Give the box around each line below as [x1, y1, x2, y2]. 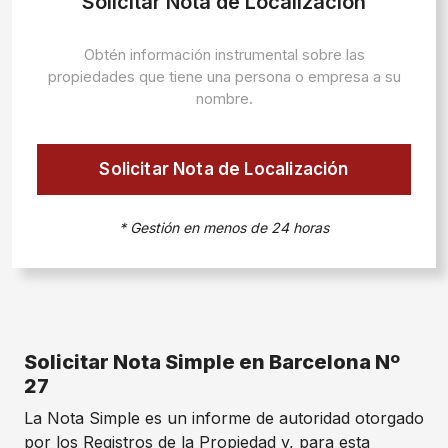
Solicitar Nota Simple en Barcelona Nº [24, 350, 400, 374]
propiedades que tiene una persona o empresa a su [47, 67, 401, 86]
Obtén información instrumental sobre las [83, 45, 365, 64]
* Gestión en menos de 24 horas [119, 219, 329, 236]
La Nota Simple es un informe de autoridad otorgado [24, 408, 424, 428]
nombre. [195, 89, 253, 108]
